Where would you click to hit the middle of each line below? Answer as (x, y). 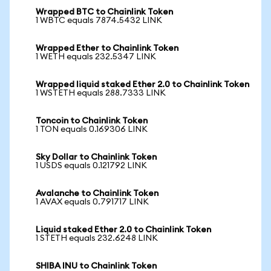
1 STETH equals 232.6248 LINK (97, 238)
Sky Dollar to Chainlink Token (96, 157)
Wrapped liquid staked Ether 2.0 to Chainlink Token (142, 85)
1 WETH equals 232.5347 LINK (96, 57)
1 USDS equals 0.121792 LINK (91, 166)
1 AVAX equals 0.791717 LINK (92, 202)
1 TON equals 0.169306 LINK (92, 129)
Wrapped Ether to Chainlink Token (107, 48)
